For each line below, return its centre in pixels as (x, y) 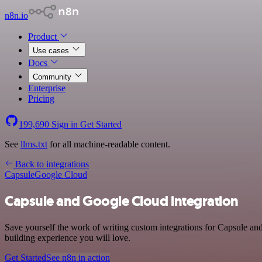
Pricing (41, 99)
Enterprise (47, 88)
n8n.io (16, 15)
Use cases (52, 51)
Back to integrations (51, 164)
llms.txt (34, 144)
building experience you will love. (68, 237)
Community (53, 77)
